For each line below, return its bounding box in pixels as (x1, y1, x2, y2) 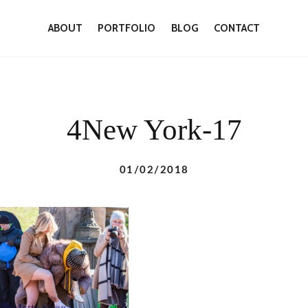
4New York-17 (66, 112, 242, 146)
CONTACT (214, 21, 261, 34)
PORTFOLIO (98, 21, 156, 34)
